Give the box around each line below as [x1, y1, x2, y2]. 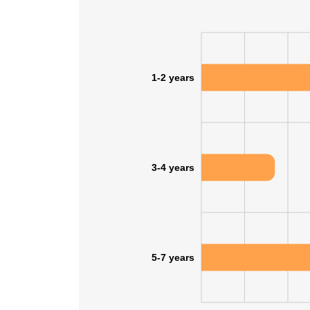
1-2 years [152, 72, 194, 83]
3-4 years [152, 162, 194, 173]
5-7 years [152, 252, 194, 263]
